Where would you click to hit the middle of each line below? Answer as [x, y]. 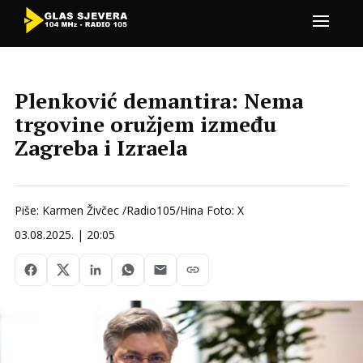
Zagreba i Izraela [101, 147]
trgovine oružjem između [145, 124]
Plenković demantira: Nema [159, 100]
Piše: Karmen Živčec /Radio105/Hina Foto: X [129, 210]
